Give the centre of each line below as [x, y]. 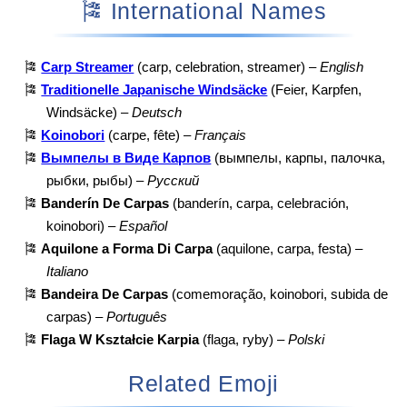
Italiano [68, 271]
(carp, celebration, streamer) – [227, 67]
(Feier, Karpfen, [315, 89]
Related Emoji [203, 383]
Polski [307, 339]
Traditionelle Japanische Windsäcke [154, 89]
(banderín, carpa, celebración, [259, 203]
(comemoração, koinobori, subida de [278, 294]
